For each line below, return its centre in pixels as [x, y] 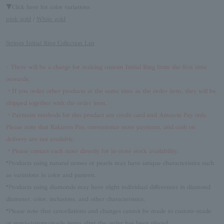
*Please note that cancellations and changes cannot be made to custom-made [109, 211]
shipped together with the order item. [56, 103]
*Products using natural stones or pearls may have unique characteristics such [110, 163]
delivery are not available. [40, 139]
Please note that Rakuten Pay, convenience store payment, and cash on [101, 127]
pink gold [18, 19]
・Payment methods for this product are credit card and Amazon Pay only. [106, 115]
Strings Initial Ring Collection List [50, 43]
